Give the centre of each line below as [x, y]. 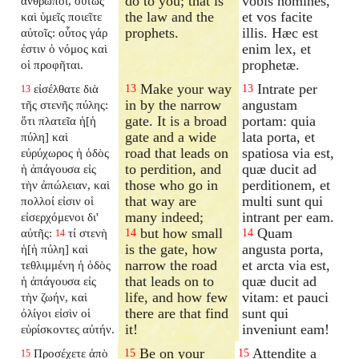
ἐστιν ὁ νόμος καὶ [65, 48]
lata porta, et [279, 137]
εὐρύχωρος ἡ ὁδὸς [65, 152]
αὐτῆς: [37, 232]
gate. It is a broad [176, 121]
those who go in [172, 185]
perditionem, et [286, 185]
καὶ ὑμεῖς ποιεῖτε [62, 16]
